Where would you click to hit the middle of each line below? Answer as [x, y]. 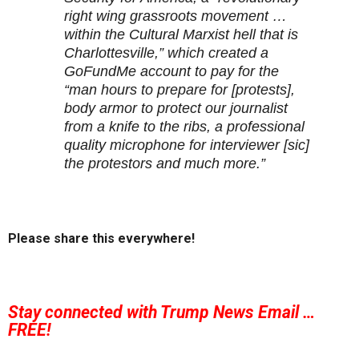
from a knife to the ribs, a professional [184, 127]
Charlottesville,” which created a [166, 53]
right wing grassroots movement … [175, 16]
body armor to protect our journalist [176, 109]
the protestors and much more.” [165, 164]
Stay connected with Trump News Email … [161, 312]
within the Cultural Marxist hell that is [181, 35]
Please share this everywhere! [101, 239]
